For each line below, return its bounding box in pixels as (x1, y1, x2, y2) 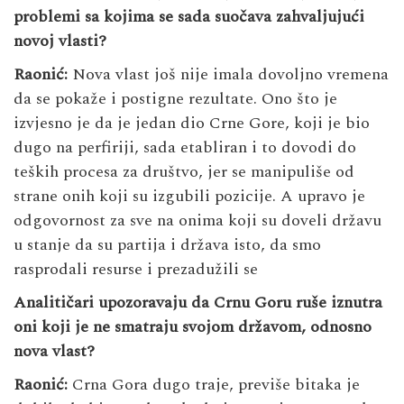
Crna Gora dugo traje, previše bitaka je (68, 372, 360, 398)
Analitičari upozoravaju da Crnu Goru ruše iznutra (14, 290, 382, 316)
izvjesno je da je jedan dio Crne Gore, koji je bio (14, 111, 370, 136)
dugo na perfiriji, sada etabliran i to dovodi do (14, 135, 356, 161)
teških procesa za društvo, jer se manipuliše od (14, 160, 354, 185)
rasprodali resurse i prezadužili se (14, 257, 258, 282)
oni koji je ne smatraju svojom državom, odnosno (14, 315, 372, 340)
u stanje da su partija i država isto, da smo (14, 233, 321, 258)
